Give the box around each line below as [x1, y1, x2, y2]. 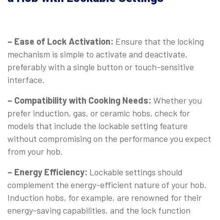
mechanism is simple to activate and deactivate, [7, 49, 188, 60]
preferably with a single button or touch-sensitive [7, 61, 194, 73]
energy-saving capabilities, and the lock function [7, 205, 191, 216]
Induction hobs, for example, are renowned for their [7, 192, 202, 203]
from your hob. [7, 146, 63, 157]
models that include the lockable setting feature [7, 120, 188, 132]
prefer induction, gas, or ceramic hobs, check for [7, 108, 190, 119]
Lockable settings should [87, 166, 183, 178]
